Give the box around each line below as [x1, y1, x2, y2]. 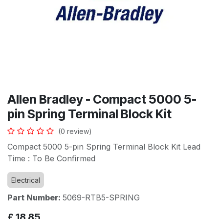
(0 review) [58, 127, 92, 135]
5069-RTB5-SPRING [63, 193, 140, 202]
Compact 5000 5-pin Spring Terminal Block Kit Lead [7, 142, 200, 152]
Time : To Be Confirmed [7, 153, 95, 163]
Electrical [11, 176, 40, 184]
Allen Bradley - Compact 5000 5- [7, 92, 197, 107]
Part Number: [7, 193, 63, 202]
